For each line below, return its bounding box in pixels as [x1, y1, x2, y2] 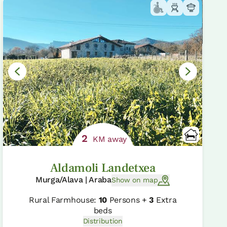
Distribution [83, 216, 123, 225]
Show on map [111, 176, 158, 184]
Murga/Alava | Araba [35, 174, 111, 184]
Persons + [106, 195, 149, 205]
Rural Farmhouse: [29, 195, 99, 205]
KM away [90, 134, 127, 144]
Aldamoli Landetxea [50, 160, 156, 176]
